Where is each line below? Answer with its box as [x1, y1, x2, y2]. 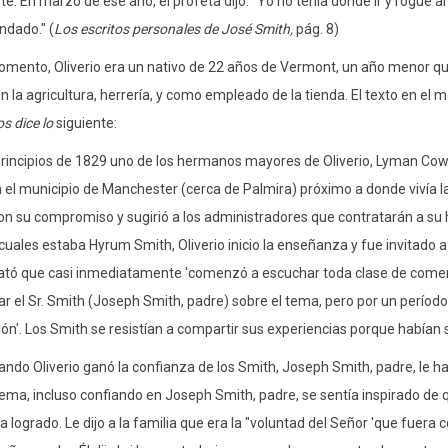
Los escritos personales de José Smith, [53, 21, 293, 37]
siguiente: [52, 115, 147, 131]
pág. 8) [292, 21, 339, 37]
